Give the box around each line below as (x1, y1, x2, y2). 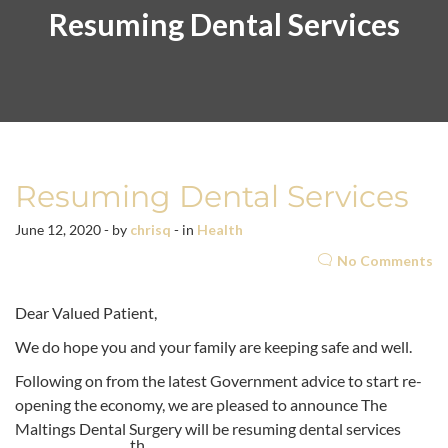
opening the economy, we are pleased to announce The (15, 395, 387, 415)
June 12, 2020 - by (15, 221, 130, 239)
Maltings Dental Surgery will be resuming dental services (15, 419, 401, 439)
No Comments (337, 252, 433, 270)
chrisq (130, 221, 171, 239)
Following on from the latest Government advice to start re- (15, 371, 422, 391)
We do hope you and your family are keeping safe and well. (15, 337, 412, 357)
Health (197, 221, 243, 239)
